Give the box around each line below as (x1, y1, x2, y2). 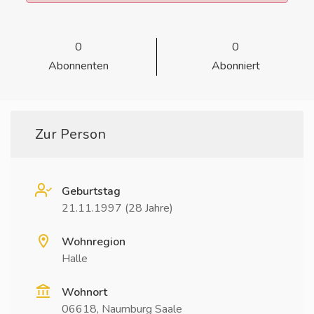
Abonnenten (48, 58, 109, 74)
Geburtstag (62, 184, 121, 199)
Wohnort (62, 285, 107, 300)
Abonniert (211, 58, 260, 74)
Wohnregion (62, 234, 125, 250)
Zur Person (35, 125, 106, 144)
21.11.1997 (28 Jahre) (62, 200, 173, 216)
